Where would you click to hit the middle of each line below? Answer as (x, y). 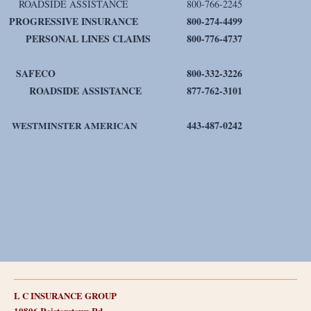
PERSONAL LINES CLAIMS (83, 39)
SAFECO (34, 74)
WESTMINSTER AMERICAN (73, 126)
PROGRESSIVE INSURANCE (74, 22)
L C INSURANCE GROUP (65, 296)
